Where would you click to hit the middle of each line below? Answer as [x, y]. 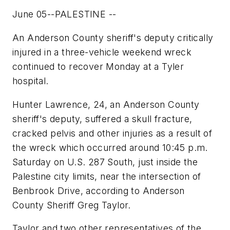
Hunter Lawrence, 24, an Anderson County [106, 104]
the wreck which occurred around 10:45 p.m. [110, 147]
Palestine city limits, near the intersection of [107, 176]
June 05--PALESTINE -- [64, 14]
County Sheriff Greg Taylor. [72, 205]
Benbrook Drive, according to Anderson [99, 190]
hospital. [31, 81]
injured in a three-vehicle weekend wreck [102, 52]
